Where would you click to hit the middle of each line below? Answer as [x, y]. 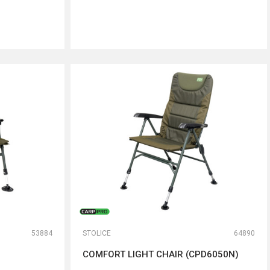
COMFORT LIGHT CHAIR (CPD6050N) [161, 254]
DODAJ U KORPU [169, 46]
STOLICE [97, 233]
